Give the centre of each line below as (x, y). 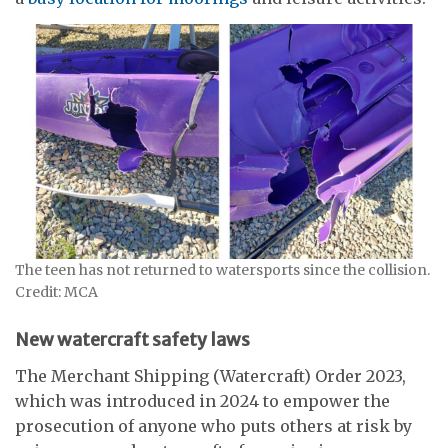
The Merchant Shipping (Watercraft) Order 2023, (210, 376)
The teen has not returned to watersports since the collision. (222, 269)
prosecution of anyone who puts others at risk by (213, 426)
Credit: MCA (56, 291)
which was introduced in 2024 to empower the (202, 401)
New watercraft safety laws (132, 339)
